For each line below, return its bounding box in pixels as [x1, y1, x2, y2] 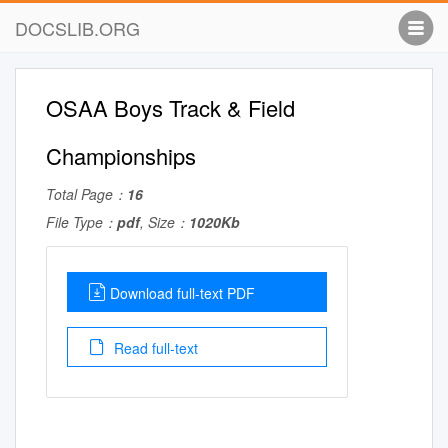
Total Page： [46, 184, 127, 204]
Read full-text [110, 338, 198, 358]
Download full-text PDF [110, 283, 255, 303]
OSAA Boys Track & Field [46, 92, 295, 123]
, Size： [140, 212, 189, 232]
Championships [46, 140, 196, 171]
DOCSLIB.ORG [15, 15, 140, 41]
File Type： [46, 212, 117, 232]
